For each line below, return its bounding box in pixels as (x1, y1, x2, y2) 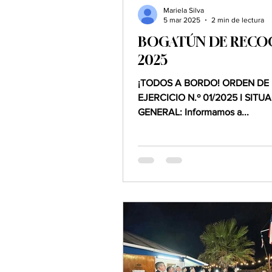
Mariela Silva (163, 5, 204, 15)
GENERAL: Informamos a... (138, 106, 249, 117)
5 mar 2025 (163, 16, 200, 25)
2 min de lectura (211, 16, 264, 25)
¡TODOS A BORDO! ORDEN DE (138, 77, 222, 88)
